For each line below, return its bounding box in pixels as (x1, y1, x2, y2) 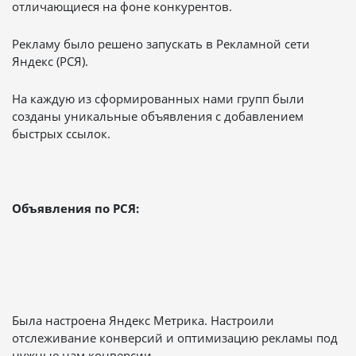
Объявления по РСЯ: (12, 199, 139, 216)
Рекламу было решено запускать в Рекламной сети (12, 35, 310, 52)
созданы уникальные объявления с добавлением (12, 107, 304, 124)
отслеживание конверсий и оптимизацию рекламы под (12, 329, 338, 346)
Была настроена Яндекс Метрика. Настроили (12, 311, 274, 328)
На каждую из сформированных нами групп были (12, 90, 304, 106)
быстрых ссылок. (12, 125, 110, 141)
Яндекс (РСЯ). (12, 52, 88, 69)
